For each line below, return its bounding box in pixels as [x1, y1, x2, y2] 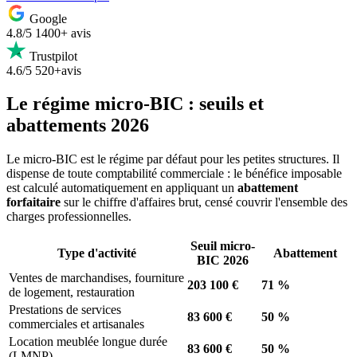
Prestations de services [9, 303, 121, 317]
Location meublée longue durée [9, 335, 167, 349]
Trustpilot [29, 49, 77, 63]
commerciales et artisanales [9, 317, 144, 331]
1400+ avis [35, 25, 91, 40]
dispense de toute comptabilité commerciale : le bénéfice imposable [6, 167, 342, 181]
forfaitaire [6, 195, 61, 210]
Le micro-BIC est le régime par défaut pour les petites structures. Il [6, 152, 339, 167]
